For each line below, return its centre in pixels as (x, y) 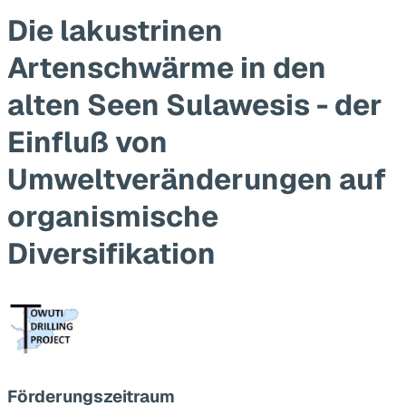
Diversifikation (111, 253)
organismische (113, 216)
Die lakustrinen (115, 30)
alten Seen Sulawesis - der (195, 104)
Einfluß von (87, 141)
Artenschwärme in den (167, 67)
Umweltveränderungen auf (197, 179)
